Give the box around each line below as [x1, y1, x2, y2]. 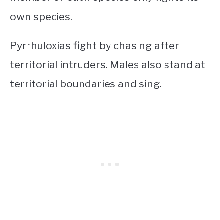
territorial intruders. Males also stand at [10, 58, 205, 71]
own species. [10, 10, 75, 23]
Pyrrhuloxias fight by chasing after [10, 39, 179, 52]
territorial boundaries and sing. [10, 78, 162, 90]
